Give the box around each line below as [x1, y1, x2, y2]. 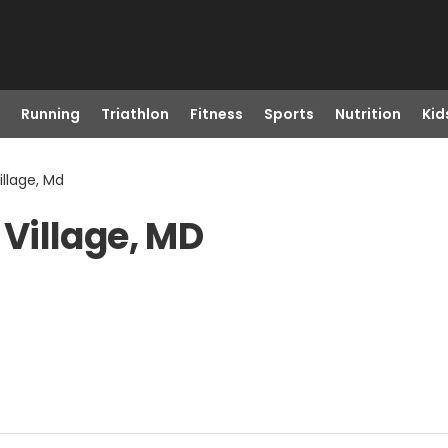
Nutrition [334, 104, 401, 124]
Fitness [189, 104, 243, 124]
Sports [263, 104, 314, 124]
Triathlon [100, 104, 169, 124]
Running [20, 104, 80, 124]
